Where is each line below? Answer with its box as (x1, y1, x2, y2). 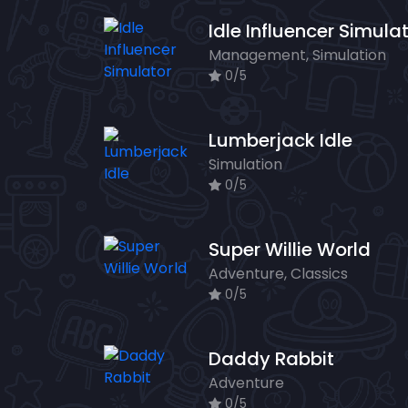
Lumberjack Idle (209, 127, 352, 154)
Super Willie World (209, 237, 371, 263)
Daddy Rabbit (209, 346, 334, 372)
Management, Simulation (209, 45, 386, 66)
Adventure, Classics (209, 263, 348, 285)
